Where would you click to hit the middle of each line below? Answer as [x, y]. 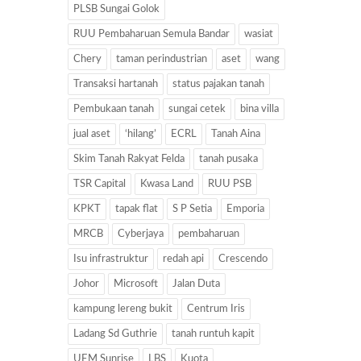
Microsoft [136, 284]
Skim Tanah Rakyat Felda [129, 159]
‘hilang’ [141, 134]
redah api [183, 259]
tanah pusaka [228, 159]
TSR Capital [100, 184]
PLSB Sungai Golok [116, 9]
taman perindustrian [162, 59]
